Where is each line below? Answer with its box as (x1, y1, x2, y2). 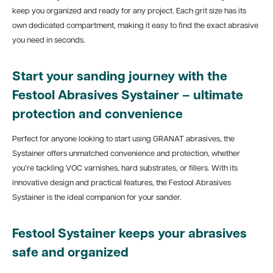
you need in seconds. (12, 36, 85, 44)
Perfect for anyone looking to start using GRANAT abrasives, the (12, 135, 235, 143)
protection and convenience (12, 108, 183, 122)
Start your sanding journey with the (12, 71, 227, 84)
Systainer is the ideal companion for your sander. (12, 193, 182, 202)
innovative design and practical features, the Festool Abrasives (12, 179, 231, 187)
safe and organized (12, 247, 129, 260)
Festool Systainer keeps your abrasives (12, 228, 247, 241)
